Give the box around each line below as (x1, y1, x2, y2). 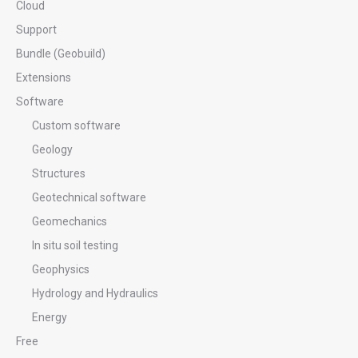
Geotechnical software (32, 190, 146, 204)
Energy (32, 310, 67, 324)
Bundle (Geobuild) (16, 46, 105, 60)
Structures (32, 166, 86, 180)
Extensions (16, 70, 71, 84)
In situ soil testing (32, 238, 118, 252)
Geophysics (32, 262, 89, 276)
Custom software (32, 118, 121, 132)
